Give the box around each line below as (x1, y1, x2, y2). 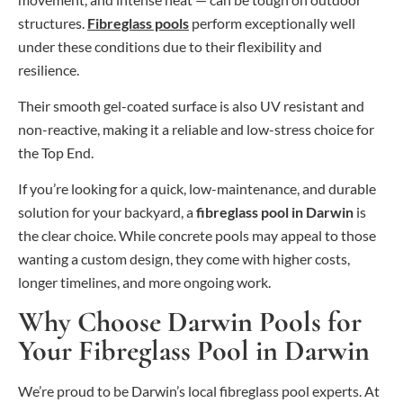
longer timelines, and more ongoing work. (18, 273, 271, 291)
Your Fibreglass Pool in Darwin (18, 332, 370, 368)
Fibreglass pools (87, 13, 189, 31)
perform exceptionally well (189, 13, 355, 31)
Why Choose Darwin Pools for (18, 303, 362, 339)
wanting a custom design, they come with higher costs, (18, 250, 350, 268)
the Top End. (18, 144, 94, 162)
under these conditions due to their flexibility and (18, 37, 322, 55)
